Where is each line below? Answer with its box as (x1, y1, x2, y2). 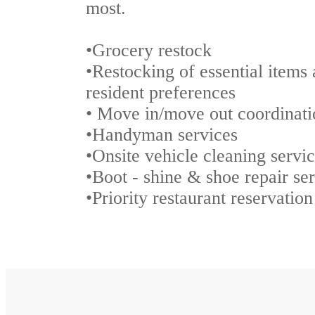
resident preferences (86, 82, 236, 103)
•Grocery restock (86, 39, 212, 60)
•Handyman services (86, 124, 238, 145)
